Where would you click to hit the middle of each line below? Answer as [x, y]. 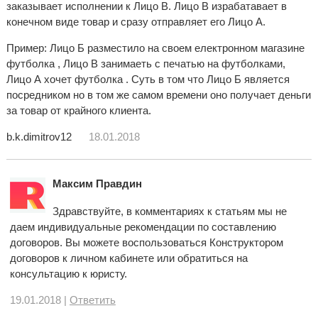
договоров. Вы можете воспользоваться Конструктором [146, 242]
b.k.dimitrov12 [39, 137]
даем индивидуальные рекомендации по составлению [143, 227]
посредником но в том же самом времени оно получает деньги [158, 95]
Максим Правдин [97, 183]
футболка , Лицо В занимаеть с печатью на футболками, [146, 64]
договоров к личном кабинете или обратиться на [128, 258]
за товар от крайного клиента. [78, 110]
